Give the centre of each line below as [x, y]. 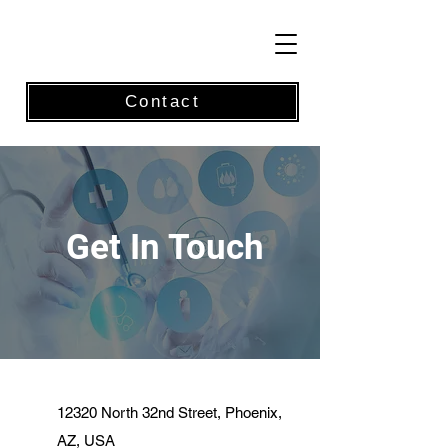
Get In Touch [165, 247]
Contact [162, 101]
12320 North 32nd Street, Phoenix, [169, 412]
